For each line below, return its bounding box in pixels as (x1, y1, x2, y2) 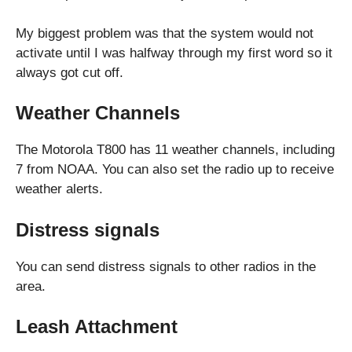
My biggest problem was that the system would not (16, 25, 313, 41)
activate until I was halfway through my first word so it (16, 45, 332, 60)
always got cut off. (16, 64, 123, 80)
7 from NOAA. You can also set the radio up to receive (16, 162, 334, 178)
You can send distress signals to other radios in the (16, 258, 316, 274)
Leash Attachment (16, 316, 178, 338)
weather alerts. (16, 181, 103, 197)
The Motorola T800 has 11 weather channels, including (16, 142, 335, 158)
